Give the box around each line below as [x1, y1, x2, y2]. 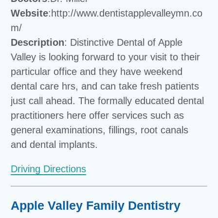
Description [11, 37, 65, 48]
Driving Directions [11, 163, 87, 175]
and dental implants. [11, 139, 98, 150]
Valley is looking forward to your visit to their [11, 52, 200, 63]
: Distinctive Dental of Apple [64, 37, 183, 48]
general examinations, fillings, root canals [11, 125, 189, 136]
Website [11, 8, 49, 19]
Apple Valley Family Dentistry [11, 199, 181, 213]
